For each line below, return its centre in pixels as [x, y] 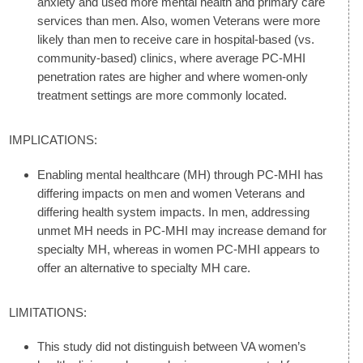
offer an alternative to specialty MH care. [144, 267]
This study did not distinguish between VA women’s [172, 346]
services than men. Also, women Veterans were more [179, 21]
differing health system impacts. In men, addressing [173, 211]
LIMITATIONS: [48, 312]
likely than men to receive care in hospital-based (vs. [176, 40]
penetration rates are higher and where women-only [173, 77]
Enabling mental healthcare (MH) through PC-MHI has [180, 174]
